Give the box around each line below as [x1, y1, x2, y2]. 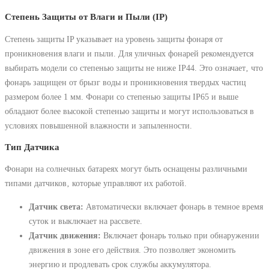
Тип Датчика [5, 142, 59, 152]
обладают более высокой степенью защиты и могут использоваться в [5, 106, 254, 116]
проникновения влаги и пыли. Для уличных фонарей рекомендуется [5, 48, 253, 58]
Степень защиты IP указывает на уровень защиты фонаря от [5, 34, 223, 44]
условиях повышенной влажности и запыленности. [5, 120, 192, 130]
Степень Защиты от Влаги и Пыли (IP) [5, 11, 168, 22]
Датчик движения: [29, 230, 101, 240]
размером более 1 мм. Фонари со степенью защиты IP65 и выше [5, 91, 238, 101]
